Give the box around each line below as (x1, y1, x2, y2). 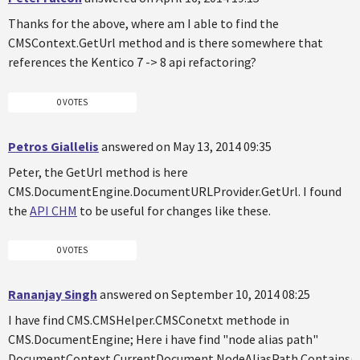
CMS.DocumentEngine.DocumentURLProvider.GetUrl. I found (8, 182, 342, 199)
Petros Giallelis (8, 137, 99, 154)
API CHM (30, 202, 77, 219)
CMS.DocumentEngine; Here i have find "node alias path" (8, 331, 318, 348)
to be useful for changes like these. (77, 202, 271, 219)
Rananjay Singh (8, 286, 97, 303)
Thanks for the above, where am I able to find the (8, 15, 279, 32)
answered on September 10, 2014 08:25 (100, 286, 310, 303)
